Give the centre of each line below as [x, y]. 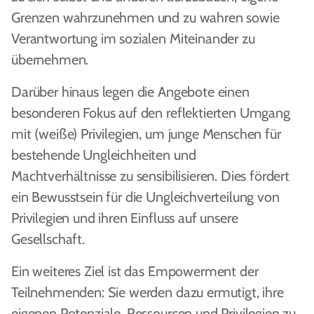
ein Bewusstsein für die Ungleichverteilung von [145, 197]
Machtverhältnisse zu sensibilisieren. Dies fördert [150, 176]
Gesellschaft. [48, 239]
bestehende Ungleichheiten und [104, 155]
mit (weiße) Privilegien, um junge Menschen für [146, 134]
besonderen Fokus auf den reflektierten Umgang [151, 113]
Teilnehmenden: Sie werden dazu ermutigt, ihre [148, 292]
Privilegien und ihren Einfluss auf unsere [125, 218]
